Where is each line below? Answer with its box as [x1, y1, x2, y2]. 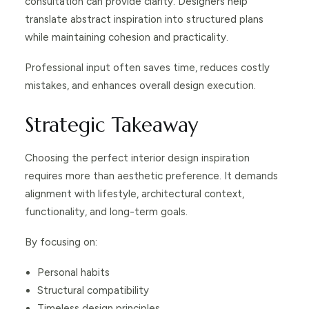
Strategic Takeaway [25, 112, 198, 137]
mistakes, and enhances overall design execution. [25, 79, 256, 92]
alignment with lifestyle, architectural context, [25, 187, 244, 200]
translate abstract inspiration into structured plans [25, 12, 263, 26]
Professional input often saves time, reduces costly [25, 61, 270, 74]
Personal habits [37, 266, 110, 279]
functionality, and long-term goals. [25, 205, 188, 218]
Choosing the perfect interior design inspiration [25, 151, 250, 164]
